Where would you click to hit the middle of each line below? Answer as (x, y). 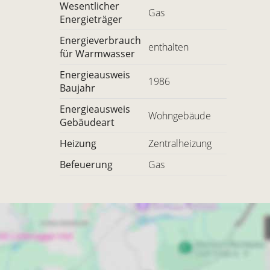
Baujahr (77, 88)
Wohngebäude (179, 116)
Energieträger (91, 19)
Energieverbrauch (100, 40)
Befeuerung (86, 165)
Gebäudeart (87, 122)
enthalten (168, 47)
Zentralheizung (180, 143)
